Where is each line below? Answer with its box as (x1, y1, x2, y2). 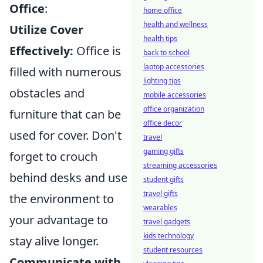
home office (143, 5, 182, 15)
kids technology (143, 231, 194, 241)
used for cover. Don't (9, 127, 122, 144)
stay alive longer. (9, 233, 99, 249)
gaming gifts (143, 146, 184, 156)
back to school (143, 48, 190, 58)
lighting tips (143, 76, 181, 86)
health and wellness (143, 19, 208, 29)
